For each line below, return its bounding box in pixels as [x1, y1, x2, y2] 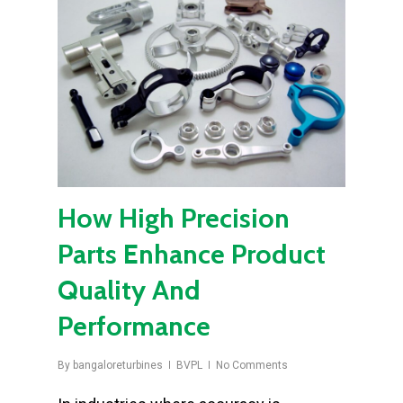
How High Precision [58, 201, 290, 235]
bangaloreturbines [73, 359, 163, 372]
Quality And [58, 273, 201, 307]
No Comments [216, 359, 288, 372]
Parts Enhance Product [58, 237, 326, 271]
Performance [58, 309, 210, 343]
